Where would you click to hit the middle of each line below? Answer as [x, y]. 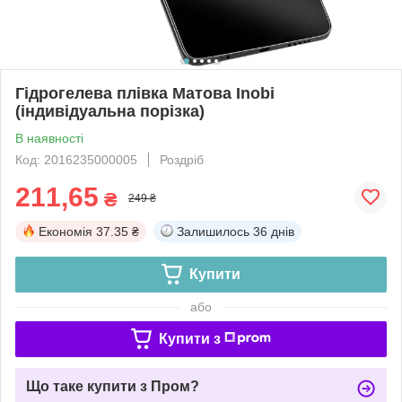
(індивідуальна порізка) [110, 111]
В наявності [49, 138]
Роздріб [182, 159]
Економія [66, 231]
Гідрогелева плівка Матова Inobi [145, 93]
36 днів [274, 231]
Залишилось [213, 231]
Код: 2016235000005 [76, 159]
